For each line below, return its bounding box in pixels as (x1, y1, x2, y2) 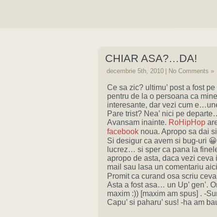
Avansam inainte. (107, 118, 169, 126)
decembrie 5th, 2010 (107, 67, 164, 75)
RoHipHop (168, 118, 205, 126)
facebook (107, 127, 139, 136)
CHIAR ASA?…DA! (105, 52, 197, 64)
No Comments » (169, 67, 214, 75)
